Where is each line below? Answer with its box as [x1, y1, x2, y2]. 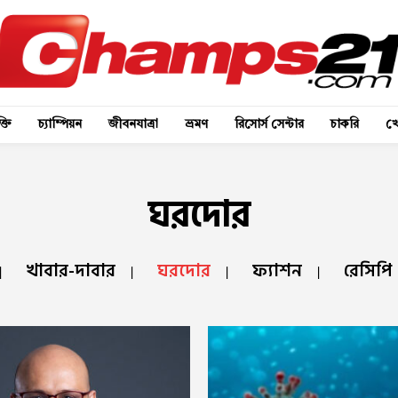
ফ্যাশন [251, 256, 302, 285]
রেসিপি [343, 256, 392, 285]
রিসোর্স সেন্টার [235, 117, 304, 131]
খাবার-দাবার [25, 256, 115, 285]
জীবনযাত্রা [108, 117, 158, 131]
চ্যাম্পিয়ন [38, 117, 82, 131]
